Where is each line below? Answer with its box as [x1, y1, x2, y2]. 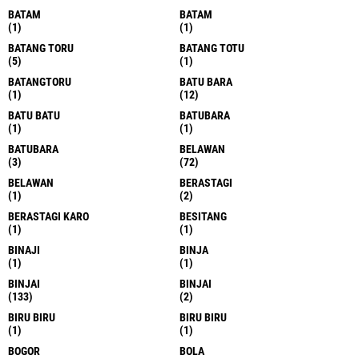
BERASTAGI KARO [8, 210, 89, 224]
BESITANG [179, 210, 227, 224]
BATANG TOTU [179, 42, 244, 55]
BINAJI [8, 244, 40, 257]
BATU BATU [8, 109, 60, 123]
